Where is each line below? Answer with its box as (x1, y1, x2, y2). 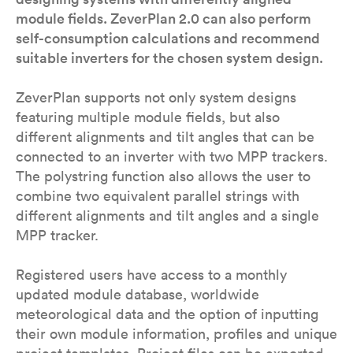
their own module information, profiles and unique (16, 325, 337, 343)
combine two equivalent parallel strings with (16, 187, 299, 205)
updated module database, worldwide (16, 285, 259, 303)
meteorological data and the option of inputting (16, 305, 318, 323)
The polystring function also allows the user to (16, 167, 310, 185)
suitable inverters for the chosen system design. (16, 49, 323, 67)
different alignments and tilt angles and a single (16, 206, 319, 225)
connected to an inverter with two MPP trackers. (16, 147, 328, 165)
